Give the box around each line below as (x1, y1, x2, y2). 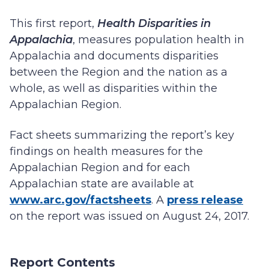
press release (167, 193, 243, 207)
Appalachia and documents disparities (10, 49, 219, 62)
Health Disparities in (97, 17, 211, 30)
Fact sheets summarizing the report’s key (10, 128, 234, 142)
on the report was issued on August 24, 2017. (10, 210, 249, 223)
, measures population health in (73, 33, 244, 46)
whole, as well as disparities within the (10, 82, 217, 95)
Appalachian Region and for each (10, 161, 190, 174)
